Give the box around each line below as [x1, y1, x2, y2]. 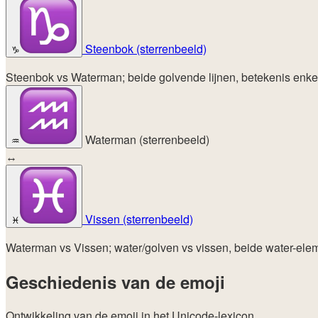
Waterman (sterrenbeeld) [82, 131, 209, 148]
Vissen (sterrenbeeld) [82, 210, 193, 227]
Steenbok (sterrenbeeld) [82, 40, 207, 57]
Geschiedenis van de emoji [6, 269, 225, 294]
